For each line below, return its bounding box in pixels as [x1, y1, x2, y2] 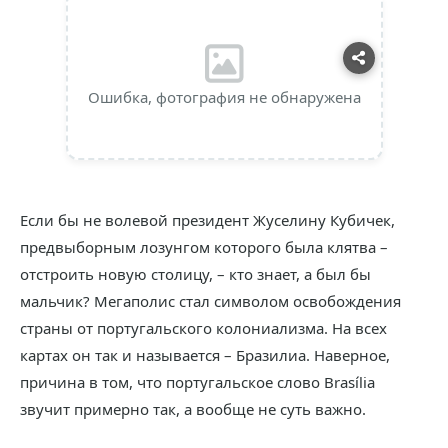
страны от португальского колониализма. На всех [20, 318, 387, 338]
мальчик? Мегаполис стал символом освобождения [20, 291, 401, 311]
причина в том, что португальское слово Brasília [20, 372, 375, 392]
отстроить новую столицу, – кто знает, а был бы [20, 264, 371, 284]
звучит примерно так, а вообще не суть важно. [20, 399, 366, 419]
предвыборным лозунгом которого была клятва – [20, 237, 388, 257]
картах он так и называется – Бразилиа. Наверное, [20, 345, 390, 365]
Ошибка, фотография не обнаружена [87, 87, 361, 107]
